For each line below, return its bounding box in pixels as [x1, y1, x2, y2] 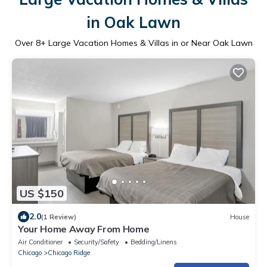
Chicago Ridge [48, 249, 90, 257]
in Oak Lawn [86, 12, 181, 32]
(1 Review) [41, 212, 76, 221]
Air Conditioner [18, 238, 63, 247]
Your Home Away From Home [18, 223, 150, 235]
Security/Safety [74, 238, 119, 247]
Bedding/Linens [131, 238, 177, 247]
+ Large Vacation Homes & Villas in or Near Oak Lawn [40, 37, 253, 48]
